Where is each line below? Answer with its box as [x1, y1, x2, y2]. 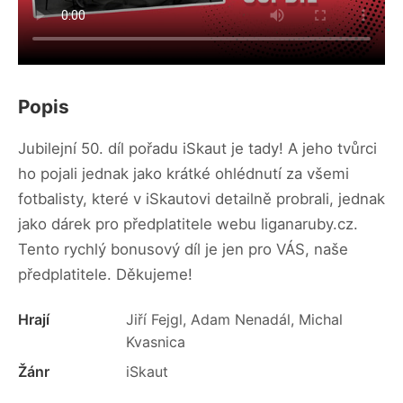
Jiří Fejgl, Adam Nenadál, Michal [126, 310, 343, 329]
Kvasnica [126, 333, 185, 352]
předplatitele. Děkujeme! [18, 265, 193, 284]
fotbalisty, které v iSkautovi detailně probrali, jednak [18, 190, 385, 209]
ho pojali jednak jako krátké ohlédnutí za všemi [18, 165, 349, 184]
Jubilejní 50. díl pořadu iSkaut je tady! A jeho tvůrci [18, 139, 377, 158]
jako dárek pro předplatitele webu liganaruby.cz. [18, 215, 358, 234]
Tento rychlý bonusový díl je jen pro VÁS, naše [18, 240, 348, 259]
